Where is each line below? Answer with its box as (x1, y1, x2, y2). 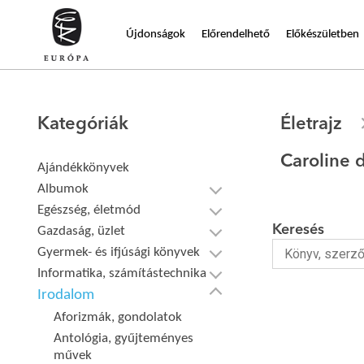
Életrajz (279, 115, 342, 133)
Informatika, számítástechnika (37, 266, 207, 280)
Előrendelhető (201, 28, 270, 41)
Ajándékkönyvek (37, 161, 130, 175)
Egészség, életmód (37, 203, 141, 217)
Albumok (37, 182, 89, 196)
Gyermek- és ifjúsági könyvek (37, 245, 201, 259)
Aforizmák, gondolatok (54, 310, 183, 324)
